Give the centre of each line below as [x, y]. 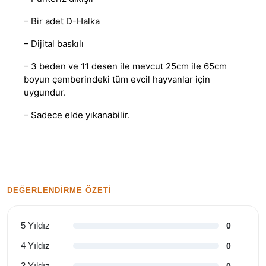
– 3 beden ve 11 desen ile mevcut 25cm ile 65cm [125, 66]
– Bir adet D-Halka [62, 21]
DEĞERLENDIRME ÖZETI [60, 191]
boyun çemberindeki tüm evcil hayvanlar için [117, 80]
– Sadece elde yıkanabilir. [77, 115]
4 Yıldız [35, 246]
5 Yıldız [35, 226]
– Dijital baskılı [54, 44]
